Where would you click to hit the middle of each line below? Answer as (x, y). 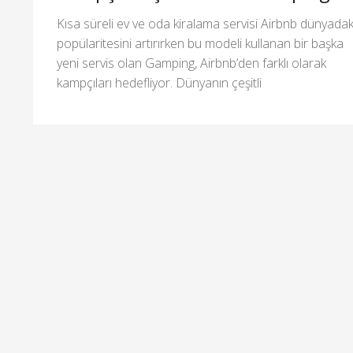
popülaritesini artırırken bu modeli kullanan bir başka (200, 43)
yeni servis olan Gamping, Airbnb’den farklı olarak (191, 63)
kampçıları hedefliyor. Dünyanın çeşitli (159, 82)
